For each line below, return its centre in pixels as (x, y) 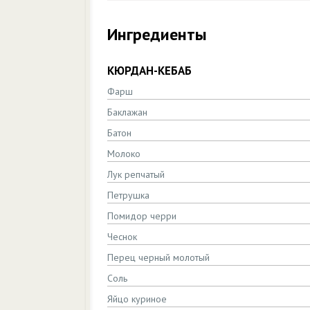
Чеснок (122, 237)
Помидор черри (142, 216)
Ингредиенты (157, 34)
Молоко (124, 154)
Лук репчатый (136, 174)
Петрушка (128, 195)
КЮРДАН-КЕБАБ (149, 71)
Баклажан (127, 112)
